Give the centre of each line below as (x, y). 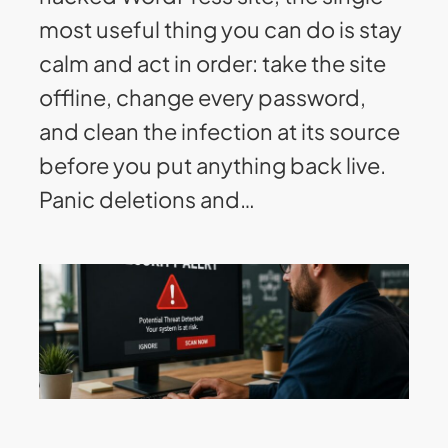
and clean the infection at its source (220, 131)
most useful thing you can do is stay (221, 29)
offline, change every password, (203, 97)
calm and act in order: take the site (213, 63)
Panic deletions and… (147, 199)
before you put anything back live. (213, 165)
